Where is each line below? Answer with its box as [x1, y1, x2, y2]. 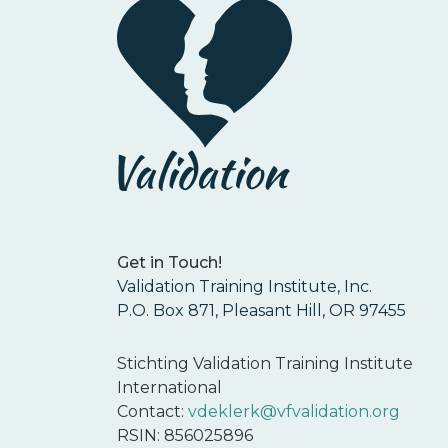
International [117, 378, 222, 398]
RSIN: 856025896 [117, 426, 253, 446]
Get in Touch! [117, 253, 222, 273]
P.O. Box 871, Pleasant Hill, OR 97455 [117, 301, 406, 321]
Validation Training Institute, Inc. [117, 277, 372, 297]
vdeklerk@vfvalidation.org [188, 402, 400, 422]
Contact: [117, 402, 188, 422]
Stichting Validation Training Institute [117, 354, 413, 374]
